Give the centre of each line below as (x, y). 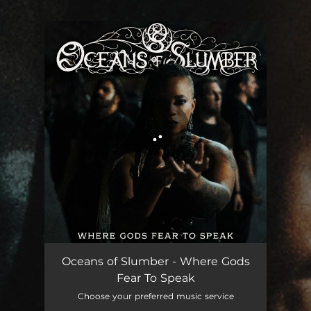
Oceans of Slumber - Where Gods (155, 261)
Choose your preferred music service (155, 296)
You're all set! (116, 56)
